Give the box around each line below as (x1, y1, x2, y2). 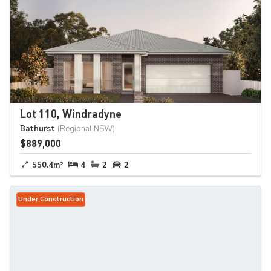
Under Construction (18, 194, 83, 204)
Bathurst (20, 123, 55, 134)
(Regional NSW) (57, 123, 115, 134)
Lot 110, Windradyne (20, 106, 122, 120)
